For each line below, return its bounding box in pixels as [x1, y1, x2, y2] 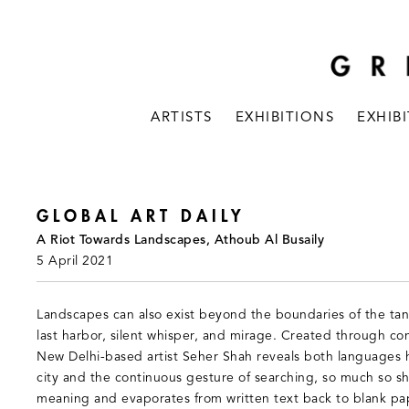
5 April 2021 [37, 254, 113, 269]
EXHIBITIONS [235, 110, 335, 127]
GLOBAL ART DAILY [37, 206, 246, 226]
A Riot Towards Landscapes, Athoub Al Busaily [37, 233, 324, 248]
